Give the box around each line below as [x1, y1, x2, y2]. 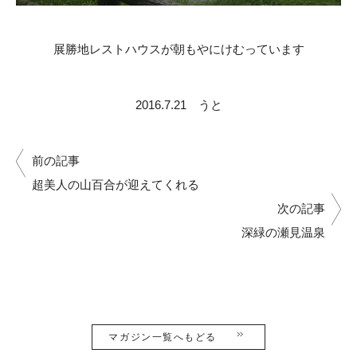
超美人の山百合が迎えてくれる [32, 177, 199, 191]
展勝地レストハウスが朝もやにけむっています [53, 41, 304, 56]
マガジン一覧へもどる [108, 331, 218, 343]
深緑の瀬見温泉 [241, 225, 325, 239]
